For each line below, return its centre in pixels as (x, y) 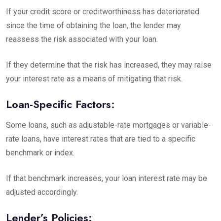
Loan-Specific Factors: (60, 104)
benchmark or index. (40, 153)
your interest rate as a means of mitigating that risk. (94, 79)
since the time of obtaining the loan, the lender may (93, 25)
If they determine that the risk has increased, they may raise (109, 65)
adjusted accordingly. (42, 192)
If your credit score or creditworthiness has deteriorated (103, 12)
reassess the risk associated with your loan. (82, 39)
